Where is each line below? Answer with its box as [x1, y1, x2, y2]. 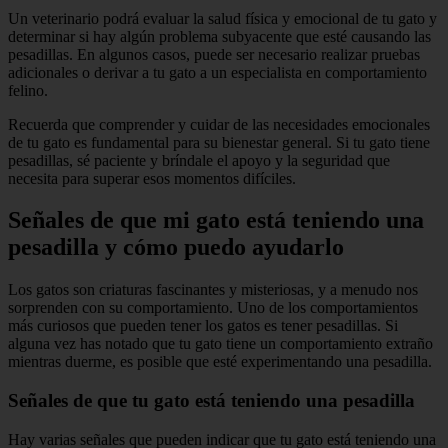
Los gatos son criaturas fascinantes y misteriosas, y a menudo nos [8, 281, 418, 299]
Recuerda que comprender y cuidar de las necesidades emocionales [8, 115, 430, 133]
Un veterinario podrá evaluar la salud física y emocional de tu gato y [8, 9, 437, 27]
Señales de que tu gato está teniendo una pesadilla [8, 390, 415, 412]
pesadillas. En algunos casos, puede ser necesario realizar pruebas [8, 45, 420, 63]
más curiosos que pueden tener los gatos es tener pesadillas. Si [8, 317, 398, 335]
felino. [8, 81, 48, 99]
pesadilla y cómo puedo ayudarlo [8, 234, 344, 261]
